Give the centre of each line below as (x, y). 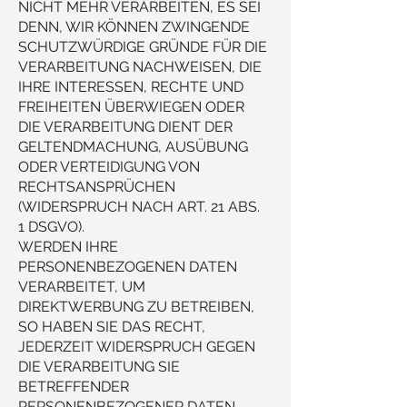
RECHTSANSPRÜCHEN (97, 187)
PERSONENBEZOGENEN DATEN (128, 267)
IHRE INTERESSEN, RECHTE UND (131, 87)
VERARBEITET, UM (82, 287)
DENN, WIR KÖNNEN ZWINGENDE (134, 27)
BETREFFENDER (74, 387)
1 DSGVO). (51, 227)
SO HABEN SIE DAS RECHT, (112, 327)
